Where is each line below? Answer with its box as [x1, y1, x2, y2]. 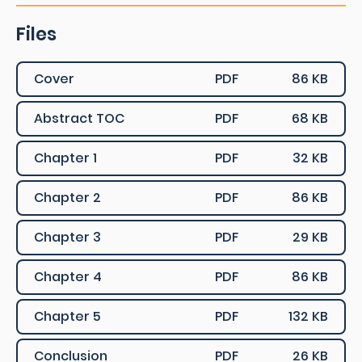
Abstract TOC [34, 109, 124, 128]
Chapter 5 [34, 307, 101, 326]
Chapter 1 [34, 149, 97, 168]
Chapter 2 [34, 188, 101, 208]
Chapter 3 [34, 228, 101, 247]
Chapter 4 [34, 267, 102, 287]
